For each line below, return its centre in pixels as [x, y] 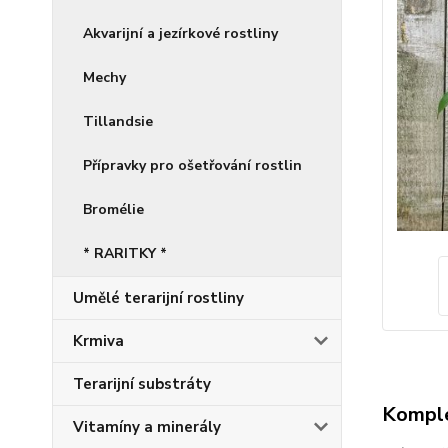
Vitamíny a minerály [147, 427]
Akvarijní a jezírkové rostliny [180, 33]
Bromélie [113, 209]
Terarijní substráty [142, 384]
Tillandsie [118, 121]
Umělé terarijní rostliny [158, 298]
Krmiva [98, 341]
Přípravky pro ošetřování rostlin [192, 165]
